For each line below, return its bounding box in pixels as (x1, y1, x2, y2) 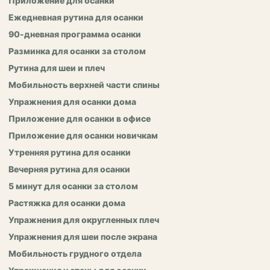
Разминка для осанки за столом (8, 46, 146, 56)
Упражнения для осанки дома (8, 96, 136, 107)
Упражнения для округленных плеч (8, 215, 159, 225)
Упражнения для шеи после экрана (8, 231, 157, 242)
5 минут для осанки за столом (8, 181, 138, 191)
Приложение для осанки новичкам (8, 130, 158, 140)
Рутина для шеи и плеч (8, 63, 105, 73)
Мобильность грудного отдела (8, 248, 142, 259)
